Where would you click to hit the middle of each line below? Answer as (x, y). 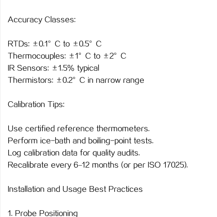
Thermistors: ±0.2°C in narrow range (76, 81)
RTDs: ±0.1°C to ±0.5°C (55, 44)
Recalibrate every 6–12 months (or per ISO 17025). (98, 165)
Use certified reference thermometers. (79, 129)
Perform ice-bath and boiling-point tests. (81, 141)
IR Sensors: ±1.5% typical (54, 69)
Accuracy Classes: (42, 20)
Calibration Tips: (36, 105)
